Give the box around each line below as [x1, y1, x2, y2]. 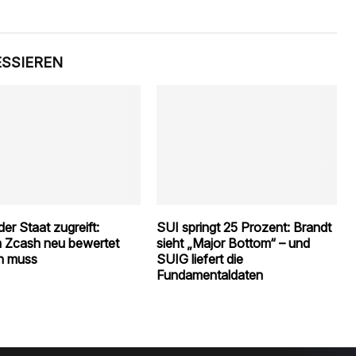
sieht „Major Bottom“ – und [157, 235, 311, 252]
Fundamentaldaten [157, 267, 264, 284]
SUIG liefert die [157, 251, 244, 268]
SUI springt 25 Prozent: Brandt [157, 219, 332, 236]
